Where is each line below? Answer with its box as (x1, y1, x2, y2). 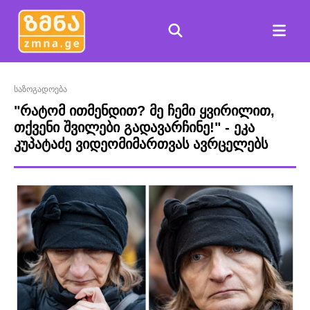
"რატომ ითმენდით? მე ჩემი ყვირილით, (14, 103, 275, 118)
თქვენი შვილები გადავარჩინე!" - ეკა (14, 120, 255, 135)
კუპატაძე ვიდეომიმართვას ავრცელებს (14, 136, 268, 152)
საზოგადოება (14, 84, 67, 94)
